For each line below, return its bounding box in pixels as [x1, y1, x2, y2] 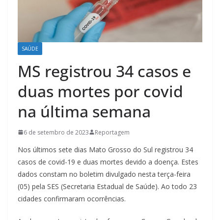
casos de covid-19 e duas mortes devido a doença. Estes [18, 157, 198, 166]
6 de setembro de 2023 [24, 128, 89, 137]
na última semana [18, 100, 151, 122]
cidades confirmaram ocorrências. [18, 193, 126, 203]
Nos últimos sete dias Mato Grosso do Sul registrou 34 [18, 144, 193, 154]
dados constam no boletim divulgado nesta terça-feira [18, 169, 191, 179]
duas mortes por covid [18, 80, 183, 102]
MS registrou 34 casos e [18, 60, 191, 82]
